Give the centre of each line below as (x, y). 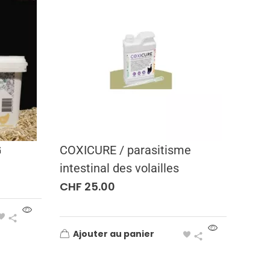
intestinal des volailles (119, 168)
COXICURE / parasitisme (125, 150)
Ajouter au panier (113, 234)
